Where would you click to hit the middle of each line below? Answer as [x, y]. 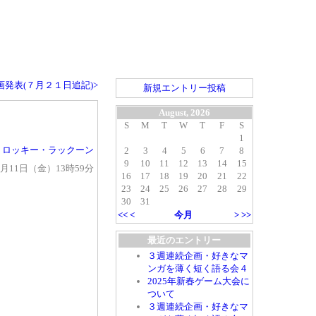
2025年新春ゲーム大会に [198, 281]
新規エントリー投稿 [184, 88]
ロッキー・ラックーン [48, 150]
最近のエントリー [184, 241]
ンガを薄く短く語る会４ [197, 269]
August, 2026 [184, 113]
